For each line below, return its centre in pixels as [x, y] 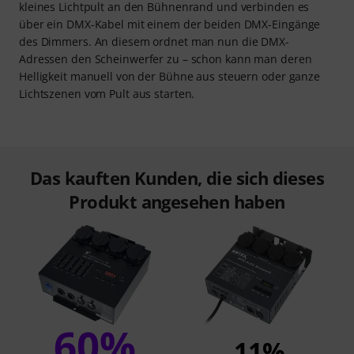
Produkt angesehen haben [177, 202]
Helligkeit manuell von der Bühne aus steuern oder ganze [169, 77]
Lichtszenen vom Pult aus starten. [107, 94]
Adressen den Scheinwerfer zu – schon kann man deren [166, 59]
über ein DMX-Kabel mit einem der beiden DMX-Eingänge [170, 24]
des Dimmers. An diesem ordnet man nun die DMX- [154, 42]
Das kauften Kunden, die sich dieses [177, 178]
